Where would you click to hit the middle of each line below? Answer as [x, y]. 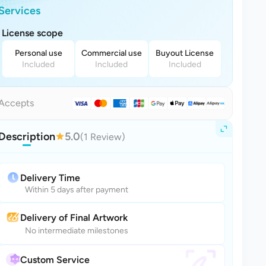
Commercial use [111, 53]
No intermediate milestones [77, 231]
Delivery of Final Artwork [74, 217]
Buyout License [185, 53]
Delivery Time [50, 178]
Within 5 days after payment [77, 190]
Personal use [38, 53]
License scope [32, 33]
